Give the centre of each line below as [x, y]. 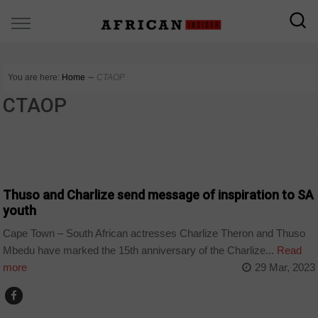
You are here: [34, 77]
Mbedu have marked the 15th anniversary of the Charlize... [139, 251]
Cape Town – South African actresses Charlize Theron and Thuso [154, 234]
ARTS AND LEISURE [50, 164]
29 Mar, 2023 [285, 268]
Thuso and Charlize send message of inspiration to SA [159, 194]
